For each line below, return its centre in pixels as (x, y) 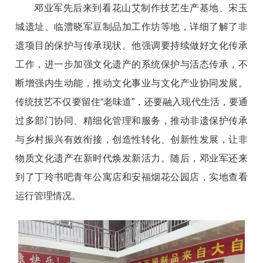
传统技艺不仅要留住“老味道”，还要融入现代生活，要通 (131, 102)
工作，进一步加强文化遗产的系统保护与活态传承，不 (131, 64)
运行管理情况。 (48, 195)
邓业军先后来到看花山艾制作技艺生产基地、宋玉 (141, 8)
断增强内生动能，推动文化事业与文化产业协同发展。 (131, 83)
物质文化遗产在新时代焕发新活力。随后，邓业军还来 (131, 158)
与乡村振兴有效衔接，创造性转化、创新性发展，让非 (131, 139)
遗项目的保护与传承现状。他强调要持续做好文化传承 (131, 45)
